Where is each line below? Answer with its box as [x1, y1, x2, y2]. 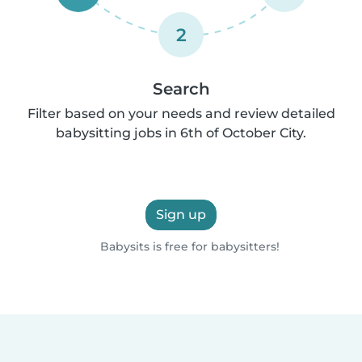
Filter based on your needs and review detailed [27, 105, 335, 121]
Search [152, 78, 210, 99]
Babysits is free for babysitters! [96, 238, 280, 254]
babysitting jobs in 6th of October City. [56, 124, 306, 141]
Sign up [156, 206, 206, 222]
